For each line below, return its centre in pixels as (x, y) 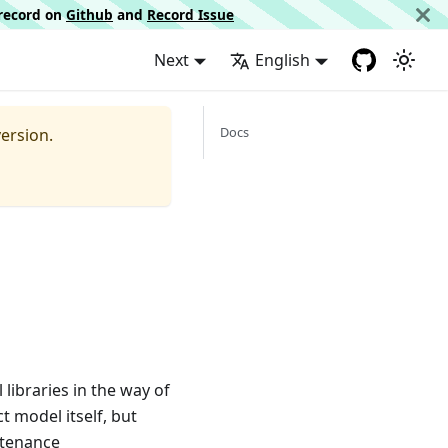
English (283, 60)
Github (89, 14)
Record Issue (190, 14)
